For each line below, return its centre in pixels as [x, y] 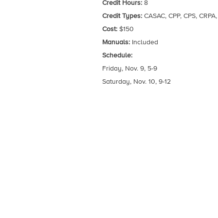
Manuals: [116, 42]
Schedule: [117, 55]
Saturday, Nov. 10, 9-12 [136, 82]
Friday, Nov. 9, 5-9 [129, 68]
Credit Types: [122, 16]
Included [144, 42]
